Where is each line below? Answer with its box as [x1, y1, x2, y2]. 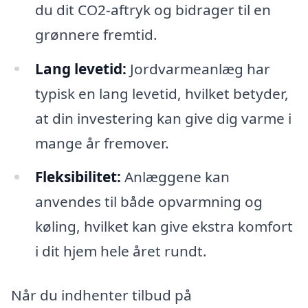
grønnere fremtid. [34, 24, 157, 44]
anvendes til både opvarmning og [34, 192, 263, 212]
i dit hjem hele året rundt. [34, 241, 207, 261]
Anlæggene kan [120, 167, 230, 187]
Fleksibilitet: [34, 167, 121, 187]
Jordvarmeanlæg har [126, 58, 270, 78]
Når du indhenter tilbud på [11, 285, 192, 305]
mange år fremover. [34, 133, 169, 153]
